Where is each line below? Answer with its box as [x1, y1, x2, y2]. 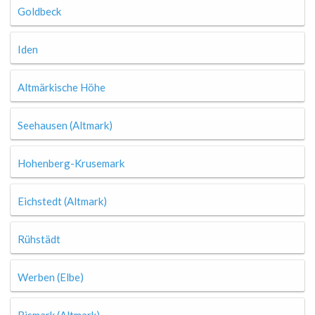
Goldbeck [18, 5, 61, 18]
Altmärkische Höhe [18, 81, 105, 94]
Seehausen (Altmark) [18, 119, 112, 131]
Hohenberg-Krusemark [18, 157, 124, 169]
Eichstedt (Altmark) [18, 195, 107, 207]
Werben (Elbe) [18, 271, 84, 283]
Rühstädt [18, 233, 60, 245]
